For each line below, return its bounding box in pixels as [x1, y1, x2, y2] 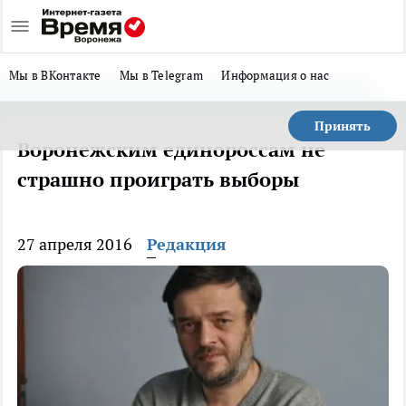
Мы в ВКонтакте [9, 67, 101, 83]
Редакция [147, 234, 227, 255]
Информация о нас [221, 67, 330, 83]
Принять [314, 118, 371, 134]
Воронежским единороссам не [17, 137, 325, 162]
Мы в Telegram [119, 67, 204, 83]
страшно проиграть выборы [17, 167, 299, 192]
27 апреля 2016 [17, 234, 132, 255]
